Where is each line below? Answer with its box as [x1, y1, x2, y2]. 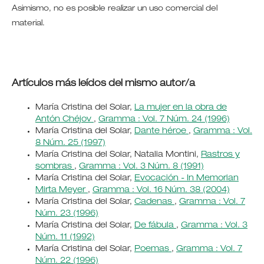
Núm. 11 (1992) [35, 233, 95, 242]
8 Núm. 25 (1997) [35, 138, 105, 147]
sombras [35, 162, 74, 171]
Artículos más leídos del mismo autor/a [11, 79, 195, 89]
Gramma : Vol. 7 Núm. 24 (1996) [98, 115, 230, 124]
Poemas [134, 245, 171, 253]
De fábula [134, 221, 176, 230]
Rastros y [200, 150, 240, 159]
